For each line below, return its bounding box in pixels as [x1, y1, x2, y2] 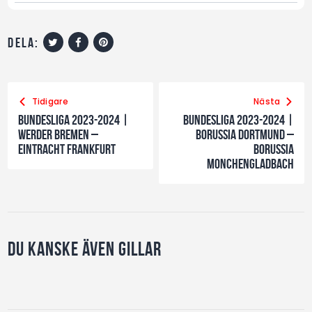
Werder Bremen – [18, 127, 99, 143]
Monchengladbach [206, 156, 294, 172]
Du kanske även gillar [8, 238, 162, 260]
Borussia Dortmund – [195, 127, 294, 143]
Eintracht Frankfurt [18, 141, 116, 157]
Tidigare [31, 95, 68, 108]
